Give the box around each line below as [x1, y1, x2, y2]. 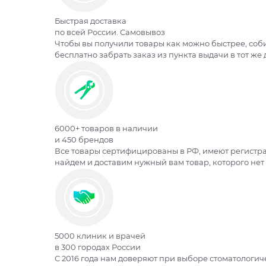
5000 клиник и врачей [55, 231, 145, 241]
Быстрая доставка [55, 16, 126, 26]
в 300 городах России [55, 242, 141, 252]
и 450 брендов [55, 135, 113, 145]
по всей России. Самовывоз [55, 27, 165, 37]
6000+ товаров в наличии [55, 123, 158, 134]
